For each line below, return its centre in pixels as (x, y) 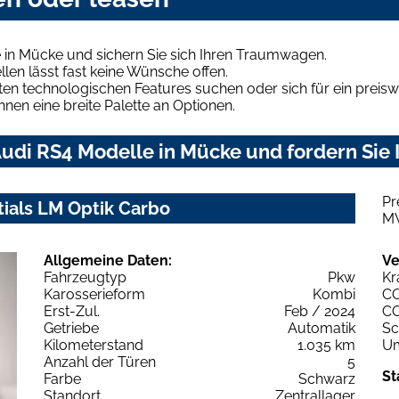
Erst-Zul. (72, 311)
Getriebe (71, 328)
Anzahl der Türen (100, 362)
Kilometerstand (94, 345)
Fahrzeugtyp (85, 277)
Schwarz (327, 379)
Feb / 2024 (320, 311)
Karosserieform (94, 294)
